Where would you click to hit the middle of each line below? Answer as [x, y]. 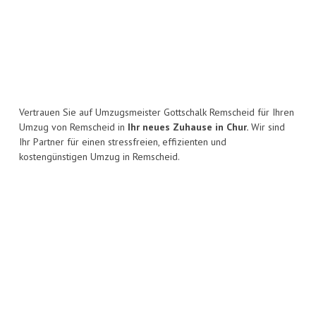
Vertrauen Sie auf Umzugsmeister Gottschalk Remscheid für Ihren [157, 113]
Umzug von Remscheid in [73, 127]
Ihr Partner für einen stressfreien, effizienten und [123, 142]
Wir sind [267, 127]
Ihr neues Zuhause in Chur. [188, 127]
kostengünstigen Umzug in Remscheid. [99, 157]
